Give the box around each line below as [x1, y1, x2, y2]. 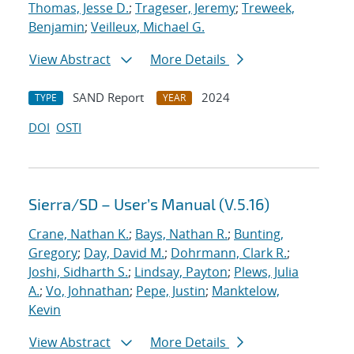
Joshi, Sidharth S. [28, 263, 128, 281]
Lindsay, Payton [134, 263, 228, 281]
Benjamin [28, 18, 85, 36]
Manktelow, [212, 282, 280, 300]
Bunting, [234, 225, 284, 243]
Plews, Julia [234, 263, 299, 281]
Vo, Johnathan [46, 282, 130, 300]
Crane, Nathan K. [28, 225, 129, 243]
